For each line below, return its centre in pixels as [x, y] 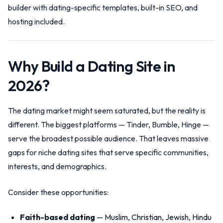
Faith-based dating [57, 217]
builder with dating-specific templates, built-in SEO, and [103, 7]
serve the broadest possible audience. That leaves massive [108, 138]
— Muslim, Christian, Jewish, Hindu [153, 217]
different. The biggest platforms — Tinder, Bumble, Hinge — [109, 124]
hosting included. [36, 21]
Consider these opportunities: [58, 192]
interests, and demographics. [57, 166]
